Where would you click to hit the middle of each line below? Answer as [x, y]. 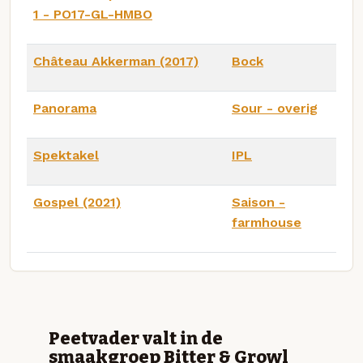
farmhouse [267, 222]
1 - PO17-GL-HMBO [93, 14]
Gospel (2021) [77, 202]
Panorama [65, 108]
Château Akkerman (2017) [116, 61]
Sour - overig [275, 108]
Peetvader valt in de [136, 338]
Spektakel [66, 155]
